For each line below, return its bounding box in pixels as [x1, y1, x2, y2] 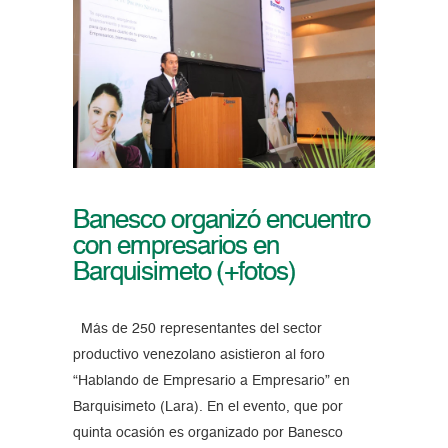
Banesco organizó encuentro [72, 207, 370, 234]
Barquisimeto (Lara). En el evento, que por [72, 399, 343, 414]
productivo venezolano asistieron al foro [72, 347, 325, 362]
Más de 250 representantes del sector [72, 321, 322, 336]
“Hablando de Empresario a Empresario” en [72, 373, 350, 388]
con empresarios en [72, 233, 280, 260]
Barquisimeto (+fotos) [72, 259, 297, 286]
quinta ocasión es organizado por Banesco [72, 425, 343, 440]
